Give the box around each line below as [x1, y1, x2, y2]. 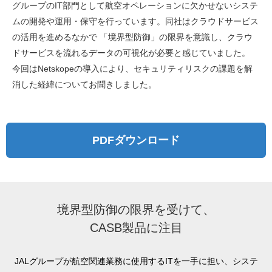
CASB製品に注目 [89, 221, 183, 235]
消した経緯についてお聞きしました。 [12, 80, 157, 90]
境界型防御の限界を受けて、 [57, 203, 215, 217]
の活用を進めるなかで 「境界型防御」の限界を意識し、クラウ [12, 32, 253, 42]
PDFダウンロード [92, 134, 180, 147]
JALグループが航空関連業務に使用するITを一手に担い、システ [6, 256, 258, 267]
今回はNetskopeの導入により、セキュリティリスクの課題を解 [12, 64, 253, 74]
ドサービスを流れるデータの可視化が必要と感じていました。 [12, 48, 250, 58]
